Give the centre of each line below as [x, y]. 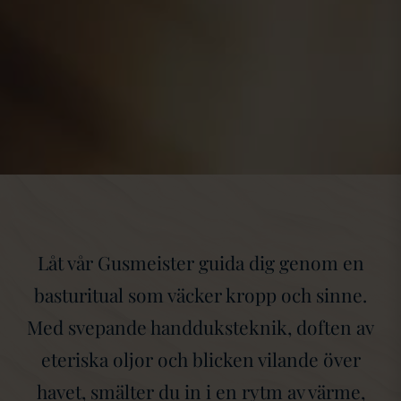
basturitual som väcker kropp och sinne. [200, 295]
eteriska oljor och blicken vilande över [200, 359]
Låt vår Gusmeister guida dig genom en [200, 263]
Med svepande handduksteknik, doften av [200, 327]
